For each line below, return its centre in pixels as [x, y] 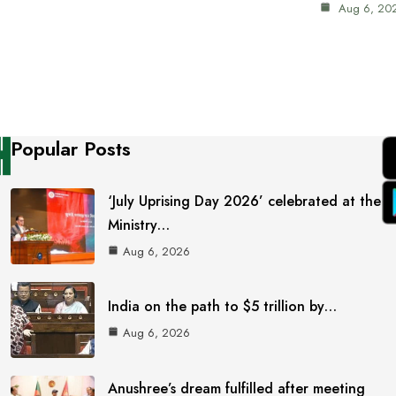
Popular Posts [71, 149]
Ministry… [139, 225]
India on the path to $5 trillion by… [223, 307]
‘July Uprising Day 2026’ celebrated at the [245, 201]
